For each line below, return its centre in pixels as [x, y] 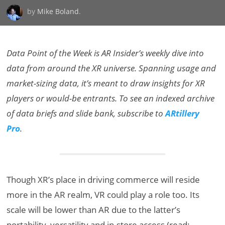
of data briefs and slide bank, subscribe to [86, 113]
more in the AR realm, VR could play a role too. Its [103, 194]
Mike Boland [58, 12]
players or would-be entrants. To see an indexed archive [111, 98]
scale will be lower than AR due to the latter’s [94, 209]
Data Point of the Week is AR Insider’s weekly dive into [105, 53]
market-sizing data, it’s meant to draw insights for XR [106, 83]
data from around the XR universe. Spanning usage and [111, 68]
